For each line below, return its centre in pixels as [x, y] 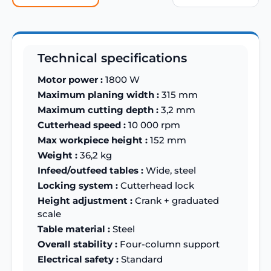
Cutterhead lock [156, 186]
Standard [141, 260]
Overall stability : [77, 244]
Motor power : [70, 80]
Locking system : [78, 186]
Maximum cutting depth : [98, 110]
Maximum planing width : [98, 95]
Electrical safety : [78, 260]
